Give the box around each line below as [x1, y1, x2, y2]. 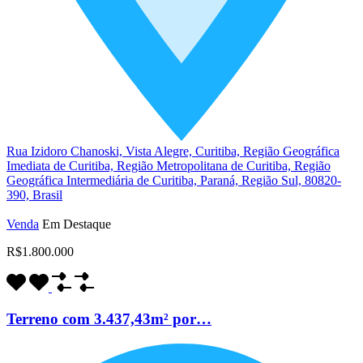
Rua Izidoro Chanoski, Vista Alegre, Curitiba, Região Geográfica [6, 144, 340, 159]
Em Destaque [42, 217, 111, 232]
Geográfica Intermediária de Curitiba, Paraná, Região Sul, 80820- [6, 173, 341, 188]
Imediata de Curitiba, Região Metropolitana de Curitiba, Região [6, 159, 331, 173]
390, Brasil [6, 188, 62, 203]
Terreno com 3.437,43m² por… [6, 310, 211, 327]
